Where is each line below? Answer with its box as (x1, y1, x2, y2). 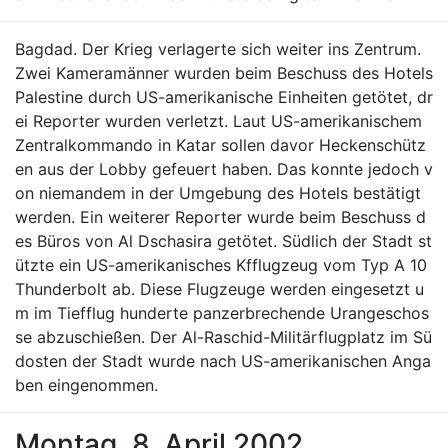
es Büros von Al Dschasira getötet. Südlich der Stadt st (15, 231, 432, 251)
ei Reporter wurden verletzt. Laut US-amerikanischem (15, 111, 422, 131)
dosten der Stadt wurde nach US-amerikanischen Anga (15, 351, 431, 371)
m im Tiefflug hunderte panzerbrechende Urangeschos (15, 303, 429, 323)
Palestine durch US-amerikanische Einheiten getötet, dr (15, 87, 433, 107)
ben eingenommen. (15, 375, 158, 395)
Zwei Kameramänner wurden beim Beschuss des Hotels (15, 63, 433, 83)
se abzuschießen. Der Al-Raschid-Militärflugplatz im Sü (15, 327, 432, 347)
